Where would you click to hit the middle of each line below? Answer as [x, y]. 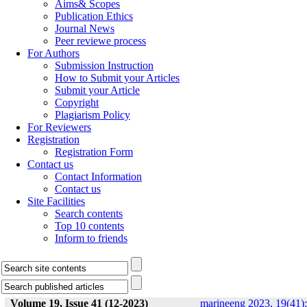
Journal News [85, 28]
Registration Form [94, 152]
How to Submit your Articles [117, 78]
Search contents [89, 213]
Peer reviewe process [100, 41]
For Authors [53, 53]
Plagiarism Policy [93, 115]
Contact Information [98, 176]
